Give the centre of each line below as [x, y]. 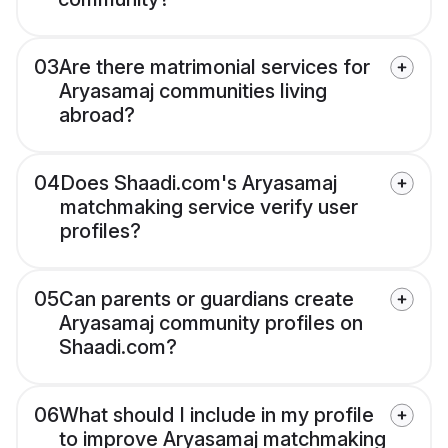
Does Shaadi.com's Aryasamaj [198, 183]
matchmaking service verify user [209, 207]
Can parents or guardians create [206, 299]
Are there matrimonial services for [214, 67]
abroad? [97, 115]
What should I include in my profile [216, 415]
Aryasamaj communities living [193, 91]
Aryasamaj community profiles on [211, 323]
